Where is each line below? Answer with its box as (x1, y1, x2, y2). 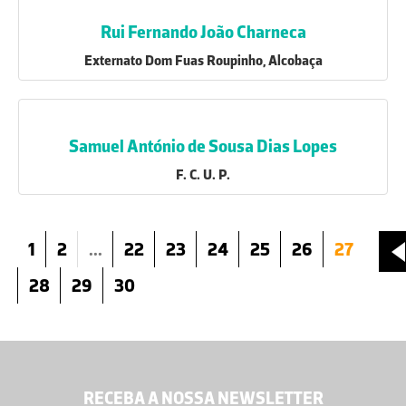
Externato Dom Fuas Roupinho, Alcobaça (83, 52, 323, 69)
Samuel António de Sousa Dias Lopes (69, 135, 337, 157)
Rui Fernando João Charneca (100, 21, 306, 43)
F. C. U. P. (176, 166, 230, 183)
